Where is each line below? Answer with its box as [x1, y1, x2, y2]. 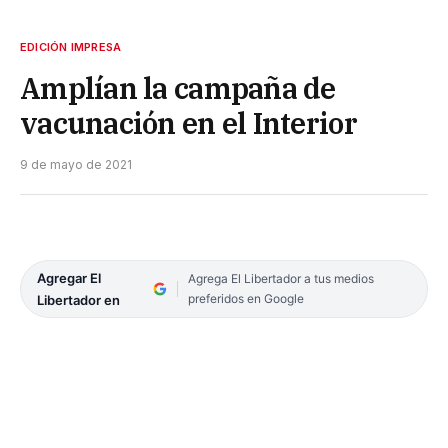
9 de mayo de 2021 [20, 156, 132, 172]
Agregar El [37, 269, 101, 286]
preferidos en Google [187, 290, 304, 306]
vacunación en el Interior [20, 103, 357, 142]
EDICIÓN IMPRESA [20, 39, 122, 54]
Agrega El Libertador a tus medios [187, 270, 374, 286]
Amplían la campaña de [20, 68, 336, 107]
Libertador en [37, 291, 120, 308]
